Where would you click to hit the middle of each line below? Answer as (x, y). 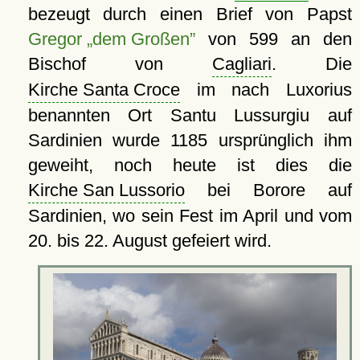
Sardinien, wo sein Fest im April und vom (190, 216)
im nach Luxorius (266, 90)
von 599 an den (273, 39)
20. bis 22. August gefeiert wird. (149, 241)
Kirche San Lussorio (106, 190)
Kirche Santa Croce (104, 90)
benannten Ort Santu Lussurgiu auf (190, 116)
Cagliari (241, 64)
